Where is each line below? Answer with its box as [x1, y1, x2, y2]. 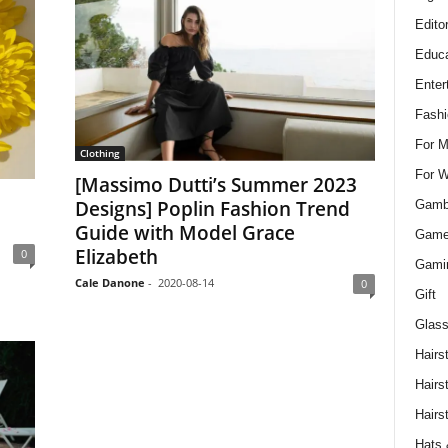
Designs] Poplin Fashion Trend [74, 196, 350, 223]
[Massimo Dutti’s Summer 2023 [74, 172, 357, 199]
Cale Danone [74, 275, 145, 291]
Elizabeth [74, 244, 158, 271]
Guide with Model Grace [74, 220, 295, 247]
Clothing [79, 146, 120, 161]
